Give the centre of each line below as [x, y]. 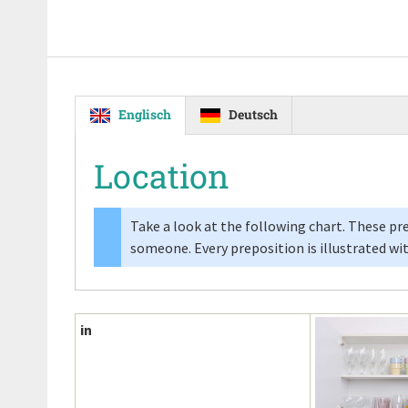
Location [162, 176]
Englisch [145, 114]
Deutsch [253, 114]
